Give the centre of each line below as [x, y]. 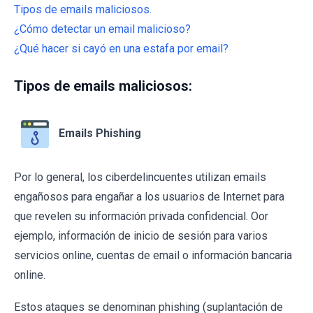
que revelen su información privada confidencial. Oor [141, 216]
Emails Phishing [100, 133]
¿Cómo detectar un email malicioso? [102, 29]
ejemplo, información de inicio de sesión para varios [141, 235]
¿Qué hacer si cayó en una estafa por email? [121, 48]
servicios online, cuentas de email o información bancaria [153, 255]
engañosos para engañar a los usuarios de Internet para [149, 196]
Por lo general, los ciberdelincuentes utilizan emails [140, 177]
